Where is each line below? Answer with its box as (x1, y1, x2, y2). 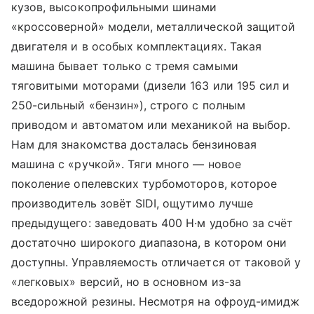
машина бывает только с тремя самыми (11, 59, 238, 74)
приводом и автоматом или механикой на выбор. (11, 118, 291, 132)
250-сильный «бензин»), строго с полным (11, 98, 245, 113)
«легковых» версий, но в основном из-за (11, 275, 241, 289)
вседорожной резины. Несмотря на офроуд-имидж (11, 294, 300, 309)
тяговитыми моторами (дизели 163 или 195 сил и (11, 78, 290, 93)
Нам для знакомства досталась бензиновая (11, 137, 257, 152)
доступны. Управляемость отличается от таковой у (11, 255, 301, 270)
